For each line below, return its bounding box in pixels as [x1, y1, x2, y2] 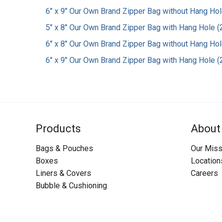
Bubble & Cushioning [36, 181, 107, 191]
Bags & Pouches [36, 144, 93, 154]
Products [36, 122, 81, 135]
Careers [190, 168, 218, 178]
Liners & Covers [36, 168, 91, 178]
